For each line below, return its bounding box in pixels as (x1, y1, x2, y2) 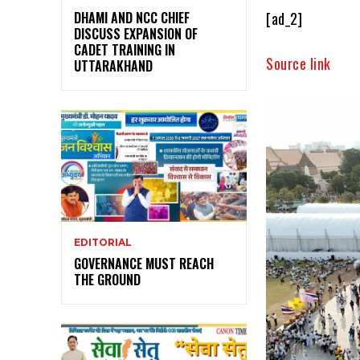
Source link (266, 53, 331, 75)
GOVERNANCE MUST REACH (74, 254, 214, 274)
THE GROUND (74, 270, 141, 290)
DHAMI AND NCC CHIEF (74, 8, 190, 28)
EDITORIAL (74, 236, 132, 249)
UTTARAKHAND (74, 56, 153, 76)
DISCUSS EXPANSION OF (74, 24, 198, 44)
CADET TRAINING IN (74, 40, 175, 60)
